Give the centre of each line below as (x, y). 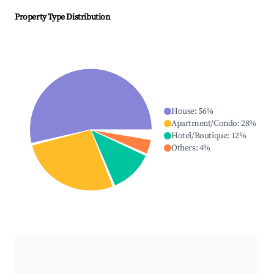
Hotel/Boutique (199, 136)
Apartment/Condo (204, 124)
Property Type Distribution (62, 17)
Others (183, 148)
